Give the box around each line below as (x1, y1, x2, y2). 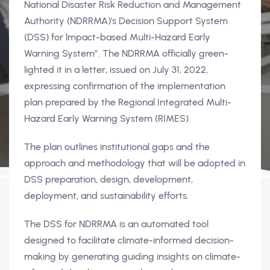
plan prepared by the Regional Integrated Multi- (24, 96, 231, 108)
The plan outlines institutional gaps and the (24, 141, 210, 152)
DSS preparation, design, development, (24, 174, 193, 185)
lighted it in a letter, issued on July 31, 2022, (24, 64, 208, 75)
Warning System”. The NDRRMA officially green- (24, 48, 228, 59)
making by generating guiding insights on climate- (24, 251, 240, 262)
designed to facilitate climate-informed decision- (24, 234, 234, 246)
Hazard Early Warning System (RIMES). (24, 113, 190, 124)
